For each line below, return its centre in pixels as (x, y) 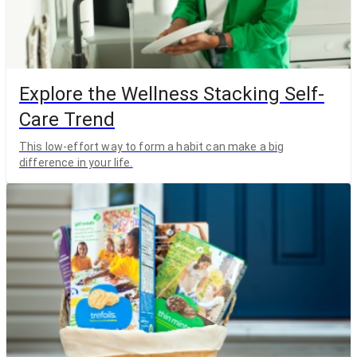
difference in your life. (76, 163)
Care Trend (67, 120)
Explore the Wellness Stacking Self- (172, 94)
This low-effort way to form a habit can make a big (152, 147)
